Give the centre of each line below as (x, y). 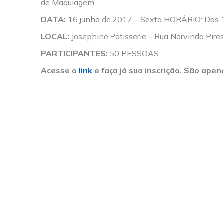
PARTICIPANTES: (74, 53)
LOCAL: (55, 36)
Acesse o (60, 70)
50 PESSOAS (133, 53)
